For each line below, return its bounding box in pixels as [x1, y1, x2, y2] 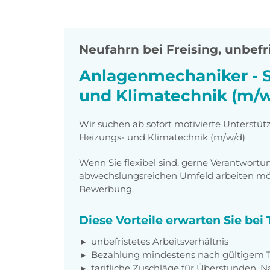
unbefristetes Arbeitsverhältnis [91, 235, 228, 247]
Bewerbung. [79, 183, 134, 195]
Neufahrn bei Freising [79, 42, 218, 57]
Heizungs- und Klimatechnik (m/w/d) [79, 131, 245, 143]
